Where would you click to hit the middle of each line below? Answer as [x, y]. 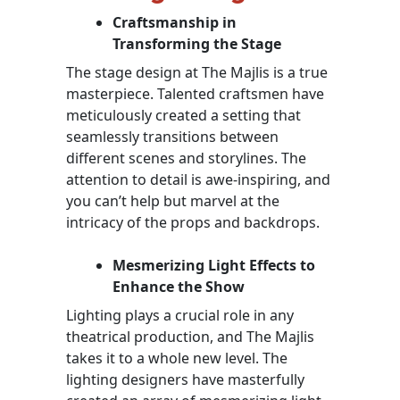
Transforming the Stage [197, 43]
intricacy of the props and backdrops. [193, 222]
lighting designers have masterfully [185, 379]
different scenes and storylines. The [186, 158]
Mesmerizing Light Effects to [214, 265]
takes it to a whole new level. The [177, 358]
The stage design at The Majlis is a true [197, 72]
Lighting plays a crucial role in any [180, 315]
